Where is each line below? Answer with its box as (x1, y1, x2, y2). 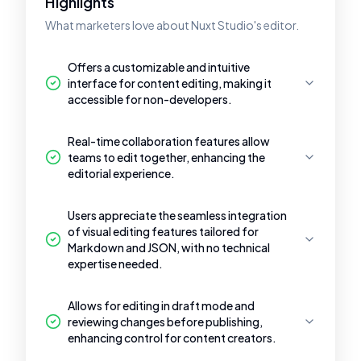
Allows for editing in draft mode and (68, 298, 255, 313)
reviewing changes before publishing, (68, 314, 263, 329)
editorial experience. (68, 166, 175, 180)
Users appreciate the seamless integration (68, 208, 287, 222)
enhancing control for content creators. (68, 330, 276, 345)
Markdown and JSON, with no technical (68, 240, 270, 255)
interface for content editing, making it (68, 76, 272, 90)
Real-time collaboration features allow (68, 134, 270, 148)
